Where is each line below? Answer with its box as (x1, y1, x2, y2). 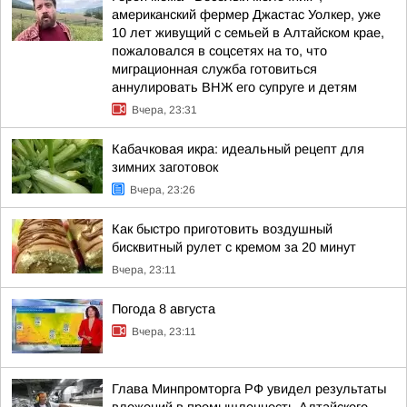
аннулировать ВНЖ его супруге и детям (112, 80, 357, 94)
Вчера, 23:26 (130, 184, 195, 196)
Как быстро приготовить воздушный (112, 222, 333, 236)
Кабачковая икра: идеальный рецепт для (112, 142, 364, 156)
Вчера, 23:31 (132, 104, 197, 116)
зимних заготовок (112, 160, 218, 174)
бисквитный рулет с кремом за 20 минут (112, 240, 356, 254)
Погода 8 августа (112, 302, 215, 316)
